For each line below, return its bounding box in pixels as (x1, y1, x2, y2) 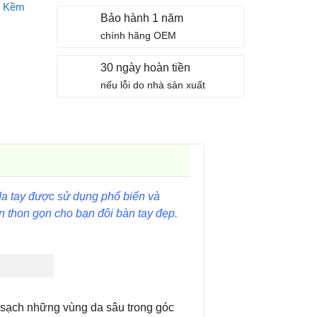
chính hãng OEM (100, 30, 176, 41)
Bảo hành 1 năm (100, 12, 183, 24)
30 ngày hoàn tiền (100, 62, 190, 74)
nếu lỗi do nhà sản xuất (100, 79, 205, 91)
